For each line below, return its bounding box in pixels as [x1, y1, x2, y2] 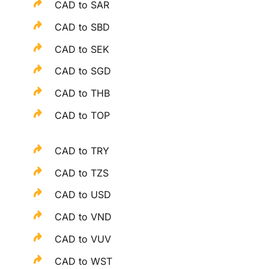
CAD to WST [55, 255, 113, 267]
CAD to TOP [55, 109, 110, 121]
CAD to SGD [55, 65, 112, 77]
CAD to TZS [55, 166, 109, 179]
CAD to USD [55, 189, 112, 201]
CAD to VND [55, 211, 112, 223]
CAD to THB [55, 87, 110, 100]
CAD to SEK [55, 43, 110, 55]
